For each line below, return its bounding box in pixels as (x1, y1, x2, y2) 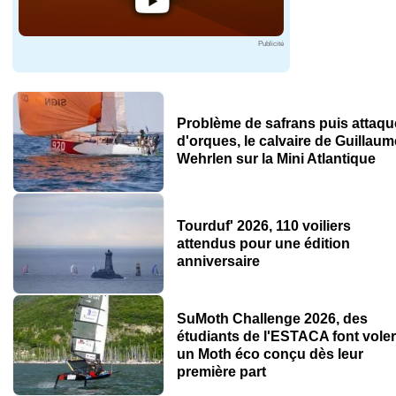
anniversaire (176, 253, 260, 269)
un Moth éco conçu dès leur (176, 346, 363, 362)
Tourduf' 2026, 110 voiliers (176, 217, 351, 233)
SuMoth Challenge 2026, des (176, 310, 368, 326)
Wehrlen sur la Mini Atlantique (176, 151, 376, 167)
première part (176, 363, 266, 379)
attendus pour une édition (176, 235, 350, 251)
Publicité (258, 39, 284, 48)
